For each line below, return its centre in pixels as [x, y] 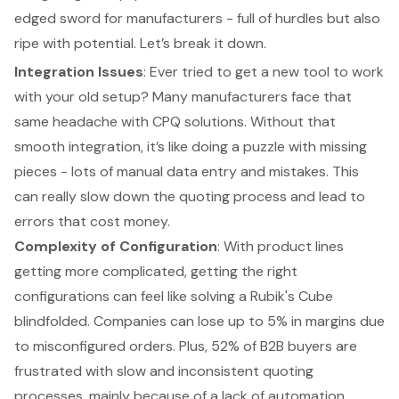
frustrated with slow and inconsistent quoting [164, 370]
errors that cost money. [92, 221]
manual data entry [177, 171]
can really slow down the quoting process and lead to [190, 196]
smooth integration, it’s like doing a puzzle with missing [191, 146]
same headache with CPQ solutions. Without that [175, 121]
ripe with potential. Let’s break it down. [140, 43]
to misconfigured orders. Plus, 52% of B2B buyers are [186, 346]
